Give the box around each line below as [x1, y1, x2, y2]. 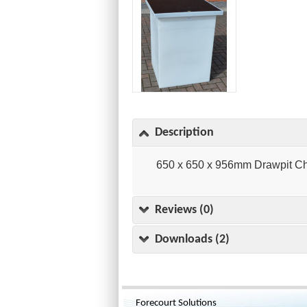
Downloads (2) [154, 232, 230, 246]
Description [154, 125, 214, 139]
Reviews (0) [154, 203, 214, 217]
